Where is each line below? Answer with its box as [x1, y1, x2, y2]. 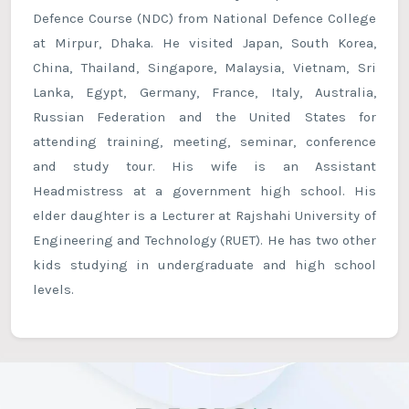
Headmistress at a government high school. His [33, 183, 376, 200]
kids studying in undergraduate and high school [33, 257, 376, 274]
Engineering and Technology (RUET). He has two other [33, 232, 376, 249]
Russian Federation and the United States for [33, 109, 376, 126]
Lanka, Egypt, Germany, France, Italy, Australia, [33, 84, 376, 101]
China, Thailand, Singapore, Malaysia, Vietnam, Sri [33, 59, 376, 77]
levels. [33, 281, 74, 299]
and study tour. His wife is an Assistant [33, 158, 376, 175]
